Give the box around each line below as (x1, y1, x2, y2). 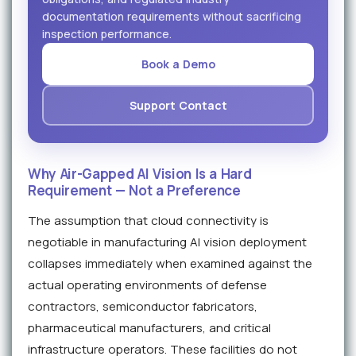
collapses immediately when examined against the (28, 255, 312, 273)
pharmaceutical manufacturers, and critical (28, 319, 271, 337)
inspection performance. (42, 26, 172, 42)
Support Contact (129, 98, 227, 114)
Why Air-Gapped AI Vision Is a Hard (28, 164, 252, 184)
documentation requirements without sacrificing (42, 9, 301, 25)
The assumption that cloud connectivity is (28, 212, 269, 230)
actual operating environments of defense (28, 277, 267, 294)
